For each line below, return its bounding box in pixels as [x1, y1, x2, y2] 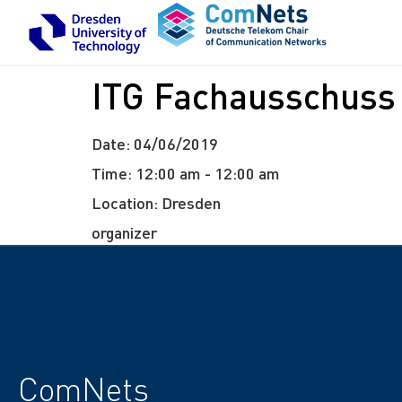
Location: [92, 192, 162, 213]
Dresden [162, 192, 221, 213]
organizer [92, 222, 157, 242]
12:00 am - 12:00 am [135, 162, 280, 183]
